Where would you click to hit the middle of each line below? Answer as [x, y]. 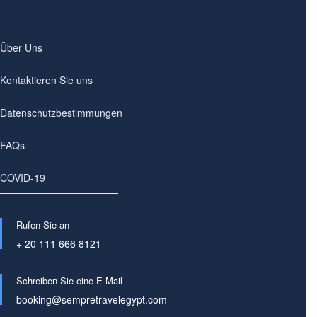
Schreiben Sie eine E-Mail [69, 281]
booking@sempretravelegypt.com [92, 299]
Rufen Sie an [43, 225]
